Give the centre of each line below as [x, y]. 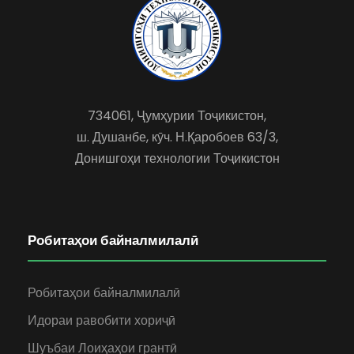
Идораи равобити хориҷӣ [102, 321]
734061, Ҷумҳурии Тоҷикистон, [177, 116]
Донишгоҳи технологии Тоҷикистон [177, 159]
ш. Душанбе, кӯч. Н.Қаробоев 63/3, [177, 137]
